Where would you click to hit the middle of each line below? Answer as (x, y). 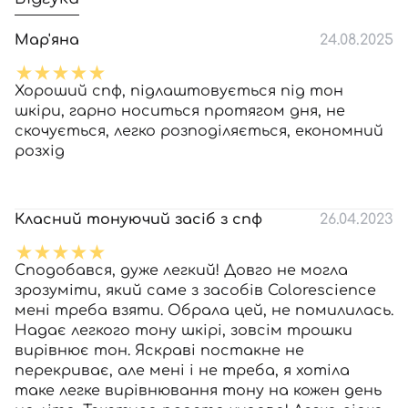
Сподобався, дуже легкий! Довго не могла (181, 270)
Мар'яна (47, 40)
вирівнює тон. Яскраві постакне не (159, 351)
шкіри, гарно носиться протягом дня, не (180, 111)
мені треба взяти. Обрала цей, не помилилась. (204, 311)
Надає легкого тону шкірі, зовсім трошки (184, 331)
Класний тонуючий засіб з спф (138, 219)
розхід (40, 151)
